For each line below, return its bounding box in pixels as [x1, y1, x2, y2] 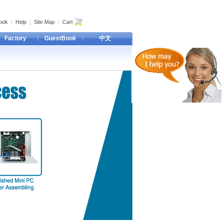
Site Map [34, 19, 55, 25]
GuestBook [44, 35, 76, 42]
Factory [4, 35, 26, 42]
